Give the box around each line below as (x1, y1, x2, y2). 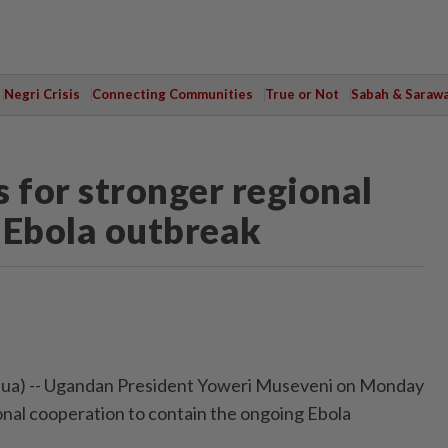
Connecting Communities (91, 86, 253, 102)
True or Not (264, 86, 339, 102)
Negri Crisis (3, 86, 80, 102)
